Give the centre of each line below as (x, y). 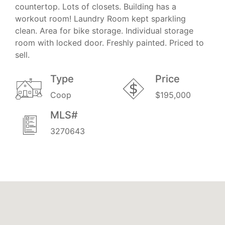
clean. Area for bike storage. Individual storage (104, 30)
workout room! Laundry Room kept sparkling (100, 18)
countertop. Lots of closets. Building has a (96, 6)
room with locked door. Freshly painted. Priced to (109, 42)
